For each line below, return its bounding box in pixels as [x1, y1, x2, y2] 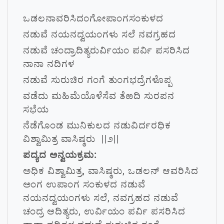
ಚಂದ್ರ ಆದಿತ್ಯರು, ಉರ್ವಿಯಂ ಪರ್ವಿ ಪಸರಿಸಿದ [23, 205, 185, 217]
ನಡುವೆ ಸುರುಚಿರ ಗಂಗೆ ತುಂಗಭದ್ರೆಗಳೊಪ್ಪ [23, 74, 172, 85]
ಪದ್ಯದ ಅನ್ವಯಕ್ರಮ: [23, 149, 97, 160]
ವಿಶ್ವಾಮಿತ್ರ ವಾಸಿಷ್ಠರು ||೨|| [23, 133, 119, 144]
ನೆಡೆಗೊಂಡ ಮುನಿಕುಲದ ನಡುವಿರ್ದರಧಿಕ [23, 119, 171, 131]
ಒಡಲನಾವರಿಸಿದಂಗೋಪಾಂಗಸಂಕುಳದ [23, 12, 163, 24]
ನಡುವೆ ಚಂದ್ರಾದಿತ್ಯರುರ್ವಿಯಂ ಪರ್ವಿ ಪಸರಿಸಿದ [23, 44, 190, 56]
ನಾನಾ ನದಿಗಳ [23, 58, 74, 69]
